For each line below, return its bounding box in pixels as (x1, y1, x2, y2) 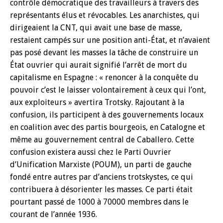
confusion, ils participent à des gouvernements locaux (10, 110, 204, 119)
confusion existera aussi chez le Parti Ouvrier (10, 147, 171, 157)
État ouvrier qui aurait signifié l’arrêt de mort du (10, 60, 187, 70)
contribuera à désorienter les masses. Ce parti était (10, 185, 193, 194)
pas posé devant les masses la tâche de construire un (10, 48, 198, 57)
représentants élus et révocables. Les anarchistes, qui (10, 10, 200, 20)
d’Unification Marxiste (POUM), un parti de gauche (10, 160, 192, 169)
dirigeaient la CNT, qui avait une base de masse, (10, 23, 182, 32)
